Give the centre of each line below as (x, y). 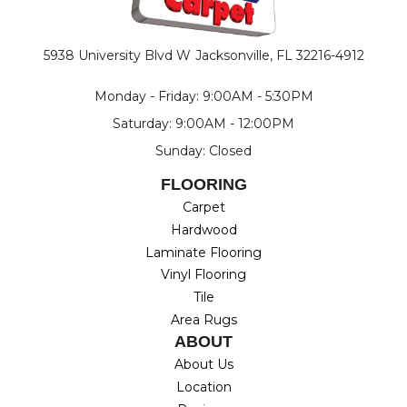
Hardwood (203, 230)
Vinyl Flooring (203, 275)
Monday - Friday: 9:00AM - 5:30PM (203, 97)
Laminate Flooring (203, 253)
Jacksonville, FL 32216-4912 (279, 56)
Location (203, 387)
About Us (203, 365)
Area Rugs (203, 320)
